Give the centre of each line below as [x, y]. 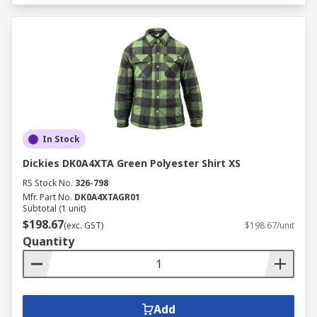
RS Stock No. [48, 183]
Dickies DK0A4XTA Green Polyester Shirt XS [132, 163]
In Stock [61, 139]
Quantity [48, 241]
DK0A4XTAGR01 [107, 197]
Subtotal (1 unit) [54, 208]
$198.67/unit [270, 225]
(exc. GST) [83, 225]
